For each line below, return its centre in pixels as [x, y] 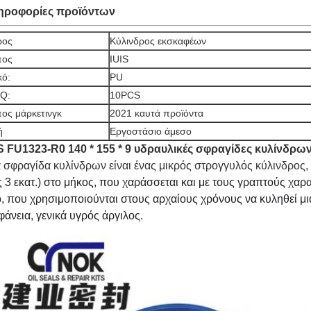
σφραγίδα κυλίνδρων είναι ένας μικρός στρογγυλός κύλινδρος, [156, 166]
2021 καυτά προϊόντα [157, 113]
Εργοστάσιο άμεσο [151, 131]
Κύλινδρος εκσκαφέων [158, 41]
